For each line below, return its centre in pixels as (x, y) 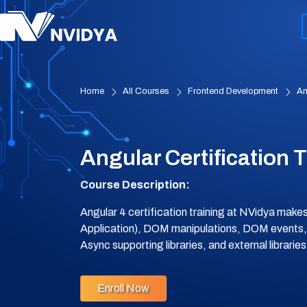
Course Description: (135, 184)
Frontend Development (233, 91)
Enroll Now (123, 288)
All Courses (146, 91)
